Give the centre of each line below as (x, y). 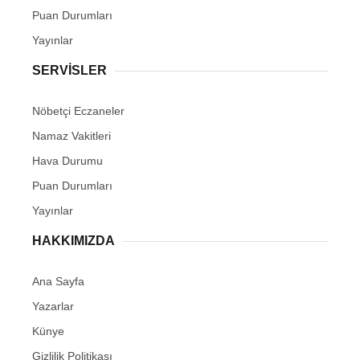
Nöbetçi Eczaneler (78, 111)
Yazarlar (53, 306)
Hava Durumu (67, 161)
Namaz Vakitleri (72, 136)
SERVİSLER (70, 70)
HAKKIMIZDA (74, 241)
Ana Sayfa (58, 281)
